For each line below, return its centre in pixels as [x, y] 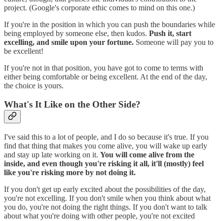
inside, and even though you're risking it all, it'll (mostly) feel [104, 164]
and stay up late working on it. [52, 155]
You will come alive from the [147, 155]
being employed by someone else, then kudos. [76, 33]
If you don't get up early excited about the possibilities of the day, [105, 189]
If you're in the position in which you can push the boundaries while [110, 24]
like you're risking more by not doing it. [70, 173]
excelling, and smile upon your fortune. [69, 42]
